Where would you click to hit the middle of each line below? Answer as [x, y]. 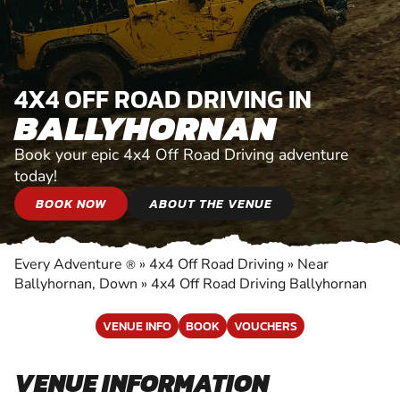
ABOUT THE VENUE [211, 203]
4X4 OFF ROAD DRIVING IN [163, 99]
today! [36, 175]
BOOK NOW [71, 203]
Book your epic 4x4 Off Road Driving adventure [181, 154]
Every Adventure [70, 264]
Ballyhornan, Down [76, 283]
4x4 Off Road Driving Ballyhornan [259, 283]
